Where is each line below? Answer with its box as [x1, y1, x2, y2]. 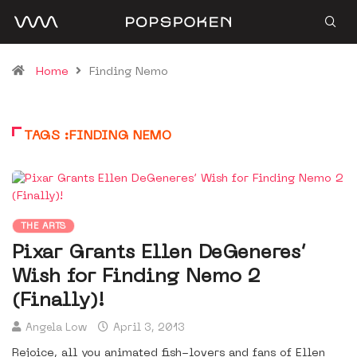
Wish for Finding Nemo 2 [12, 268, 260, 287]
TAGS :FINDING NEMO [24, 130, 172, 143]
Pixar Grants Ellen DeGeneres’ [12, 244, 306, 263]
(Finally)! [12, 292, 104, 311]
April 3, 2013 [110, 323, 185, 333]
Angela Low [25, 323, 87, 333]
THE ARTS [21, 222, 66, 231]
